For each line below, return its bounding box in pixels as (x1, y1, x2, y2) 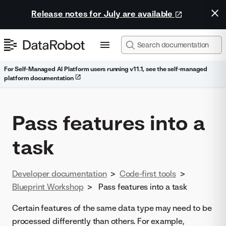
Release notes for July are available (31, 9, 175, 19)
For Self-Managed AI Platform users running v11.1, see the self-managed (4, 65, 207, 73)
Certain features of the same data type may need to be (12, 203, 212, 213)
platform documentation (4, 74, 75, 82)
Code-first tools (119, 168, 176, 179)
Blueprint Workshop (12, 182, 84, 192)
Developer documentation (12, 168, 107, 179)
